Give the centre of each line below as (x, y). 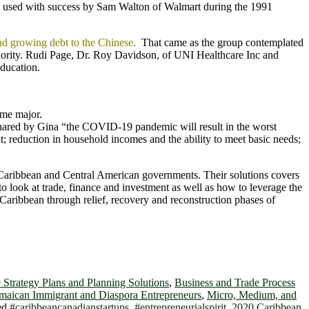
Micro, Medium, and (252, 295)
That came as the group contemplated (221, 42)
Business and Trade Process (235, 282)
